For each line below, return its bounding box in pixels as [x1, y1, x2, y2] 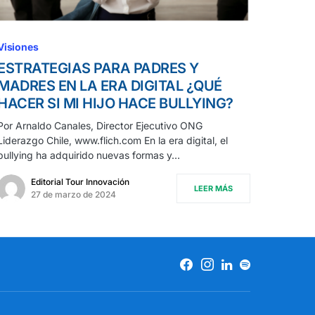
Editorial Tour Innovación [31, 176, 129, 188]
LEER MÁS [194, 184, 233, 194]
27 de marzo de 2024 [31, 189, 116, 200]
